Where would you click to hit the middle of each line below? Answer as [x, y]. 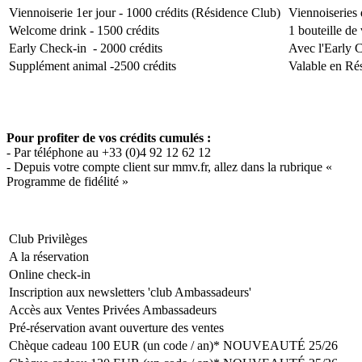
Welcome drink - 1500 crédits [84, 31]
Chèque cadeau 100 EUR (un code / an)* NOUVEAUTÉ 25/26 [173, 346]
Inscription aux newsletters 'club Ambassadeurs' [130, 293]
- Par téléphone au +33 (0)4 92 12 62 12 [109, 153]
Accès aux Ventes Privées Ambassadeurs [113, 310]
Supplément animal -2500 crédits [93, 66]
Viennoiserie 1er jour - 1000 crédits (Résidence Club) [145, 13]
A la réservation [49, 257]
